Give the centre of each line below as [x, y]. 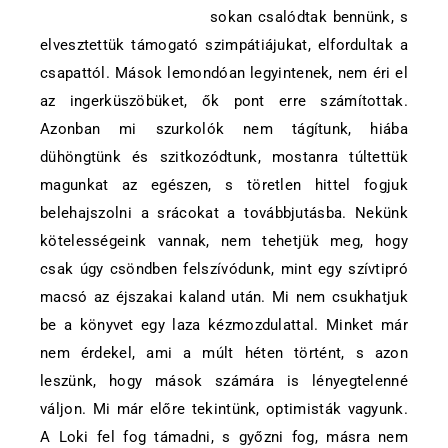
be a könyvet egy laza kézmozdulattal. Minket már [224, 325]
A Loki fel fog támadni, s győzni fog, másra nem [224, 437]
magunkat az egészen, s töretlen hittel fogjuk [224, 185]
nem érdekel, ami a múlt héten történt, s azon [224, 353]
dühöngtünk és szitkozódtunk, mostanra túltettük [224, 157]
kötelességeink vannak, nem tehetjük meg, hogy [224, 241]
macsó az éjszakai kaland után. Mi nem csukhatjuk [224, 297]
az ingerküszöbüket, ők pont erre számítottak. [224, 101]
